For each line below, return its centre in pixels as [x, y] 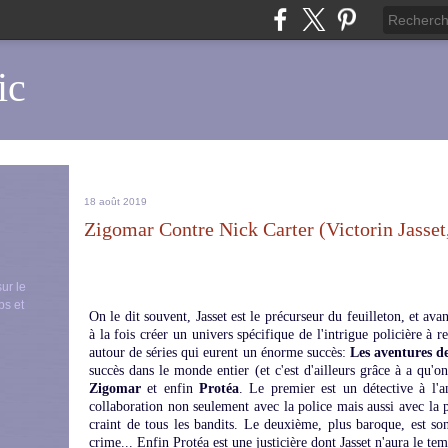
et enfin [170, 388]
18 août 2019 [115, 201]
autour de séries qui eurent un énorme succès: [219, 352]
